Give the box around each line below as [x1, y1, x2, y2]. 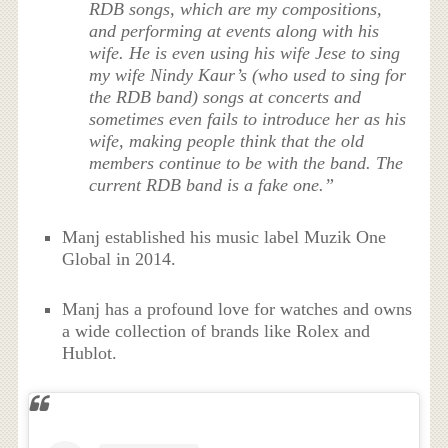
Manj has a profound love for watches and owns [62, 299, 413, 320]
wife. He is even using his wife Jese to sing [89, 43, 401, 64]
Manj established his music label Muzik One [62, 227, 387, 248]
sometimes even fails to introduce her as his [89, 109, 407, 130]
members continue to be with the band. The [89, 153, 404, 174]
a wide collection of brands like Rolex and [62, 321, 371, 342]
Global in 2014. [62, 249, 177, 270]
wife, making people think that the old [89, 131, 365, 152]
